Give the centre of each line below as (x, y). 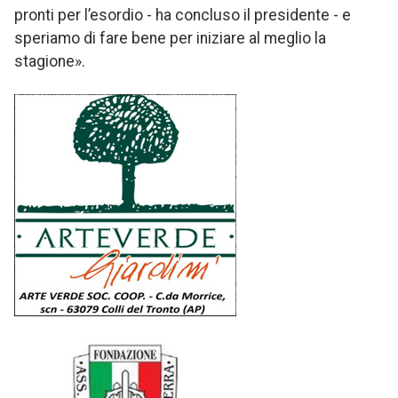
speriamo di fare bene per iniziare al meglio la (170, 39)
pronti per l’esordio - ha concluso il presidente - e (183, 16)
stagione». (52, 62)
